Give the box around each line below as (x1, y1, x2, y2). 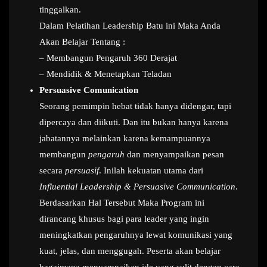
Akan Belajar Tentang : (39, 37, 125, 46)
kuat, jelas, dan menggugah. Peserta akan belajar (39, 246, 221, 256)
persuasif (65, 166, 99, 175)
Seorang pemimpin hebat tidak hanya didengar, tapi (39, 101, 231, 111)
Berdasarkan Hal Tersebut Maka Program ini (39, 198, 204, 207)
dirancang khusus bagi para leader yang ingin (39, 214, 209, 223)
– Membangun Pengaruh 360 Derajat (39, 53, 177, 63)
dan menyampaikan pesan (125, 150, 224, 159)
